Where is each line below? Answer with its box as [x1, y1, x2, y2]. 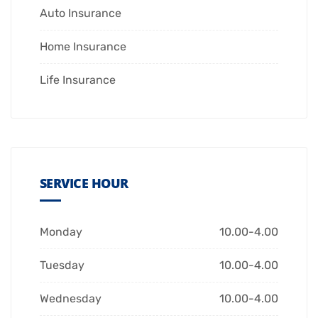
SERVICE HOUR [40, 175, 128, 192]
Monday [40, 225, 82, 239]
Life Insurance [40, 73, 116, 87]
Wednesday [40, 292, 102, 306]
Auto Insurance [40, 6, 121, 21]
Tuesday [40, 258, 84, 273]
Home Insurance [40, 40, 126, 54]
